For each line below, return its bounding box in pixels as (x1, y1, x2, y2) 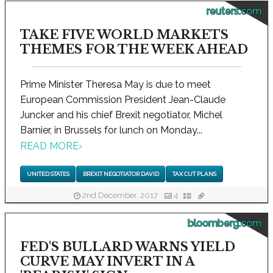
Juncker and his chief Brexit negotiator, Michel (20, 108, 222, 121)
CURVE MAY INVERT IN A (20, 254, 194, 269)
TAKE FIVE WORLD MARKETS (20, 27, 229, 42)
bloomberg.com (188, 218, 261, 230)
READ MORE (20, 140, 79, 152)
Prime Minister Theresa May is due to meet (20, 78, 211, 90)
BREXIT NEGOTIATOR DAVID (82, 171, 159, 178)
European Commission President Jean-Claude (20, 93, 225, 105)
